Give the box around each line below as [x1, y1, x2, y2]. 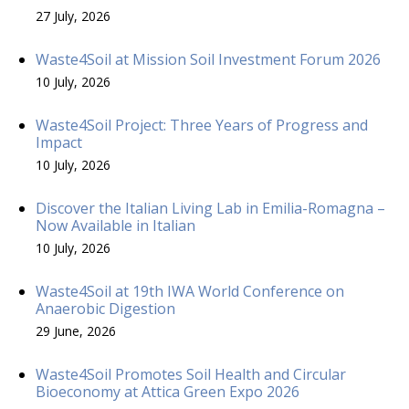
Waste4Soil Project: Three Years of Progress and [36, 114, 368, 135]
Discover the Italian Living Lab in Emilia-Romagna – [36, 197, 385, 218]
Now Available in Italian [36, 215, 195, 236]
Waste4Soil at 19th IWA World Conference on [36, 280, 344, 301]
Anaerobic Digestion [36, 298, 175, 319]
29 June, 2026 [36, 321, 116, 340]
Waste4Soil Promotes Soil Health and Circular [36, 363, 346, 384]
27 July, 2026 [36, 6, 110, 25]
